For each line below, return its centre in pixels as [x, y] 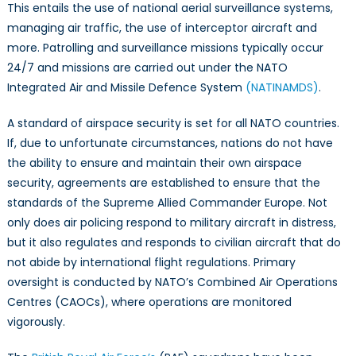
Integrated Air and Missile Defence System [126, 88]
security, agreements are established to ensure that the [163, 183]
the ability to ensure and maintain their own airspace [154, 163]
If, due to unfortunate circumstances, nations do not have [170, 143]
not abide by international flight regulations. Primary [151, 263]
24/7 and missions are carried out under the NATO [147, 68]
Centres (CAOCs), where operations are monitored [149, 302]
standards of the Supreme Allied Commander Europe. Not [167, 203]
